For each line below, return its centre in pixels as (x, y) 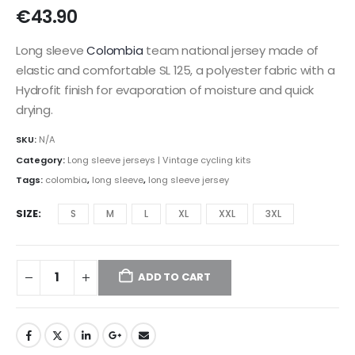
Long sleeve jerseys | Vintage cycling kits (159, 160)
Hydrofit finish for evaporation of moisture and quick (165, 90)
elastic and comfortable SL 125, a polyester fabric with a (176, 71)
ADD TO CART (175, 277)
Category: (42, 160)
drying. (34, 110)
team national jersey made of (231, 51)
